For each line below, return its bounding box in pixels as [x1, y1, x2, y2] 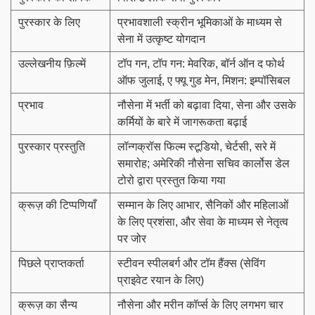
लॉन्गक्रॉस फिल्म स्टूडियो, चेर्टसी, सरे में [117, 140, 276, 153]
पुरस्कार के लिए [18, 15, 80, 28]
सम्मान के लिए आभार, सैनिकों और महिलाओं [117, 198, 288, 211]
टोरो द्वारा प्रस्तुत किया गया [117, 174, 226, 186]
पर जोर [117, 232, 146, 245]
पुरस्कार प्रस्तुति [18, 140, 85, 153]
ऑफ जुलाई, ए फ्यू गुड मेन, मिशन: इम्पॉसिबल [117, 74, 290, 86]
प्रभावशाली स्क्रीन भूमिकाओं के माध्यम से [117, 15, 282, 28]
